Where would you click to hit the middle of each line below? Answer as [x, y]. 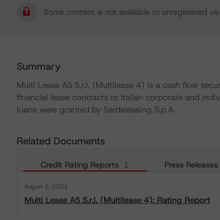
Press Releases [191, 165]
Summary [39, 66]
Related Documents [61, 141]
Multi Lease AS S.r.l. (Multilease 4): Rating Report [117, 200]
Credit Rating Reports [80, 165]
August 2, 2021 [46, 187]
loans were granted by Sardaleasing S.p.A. [96, 110]
